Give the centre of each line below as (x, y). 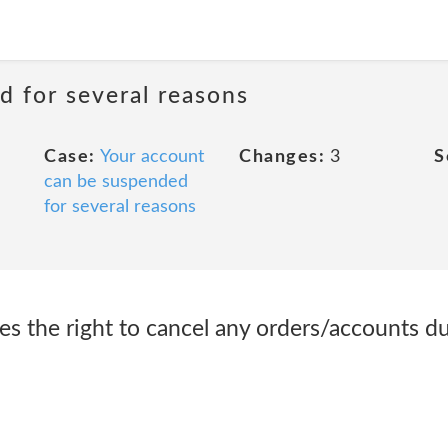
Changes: (282, 157)
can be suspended (116, 182)
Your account (151, 157)
